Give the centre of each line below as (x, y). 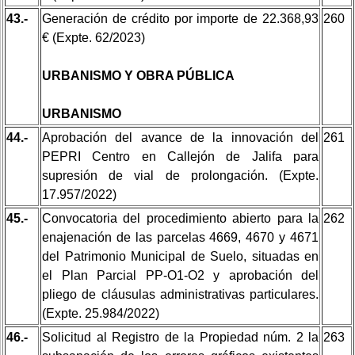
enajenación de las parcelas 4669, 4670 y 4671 (180, 237)
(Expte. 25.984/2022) (101, 313)
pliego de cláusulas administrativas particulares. (180, 294)
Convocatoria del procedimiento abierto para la (180, 218)
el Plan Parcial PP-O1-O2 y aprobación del (180, 275)
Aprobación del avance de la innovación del (180, 137)
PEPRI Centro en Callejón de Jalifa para (180, 156)
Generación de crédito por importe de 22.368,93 (180, 18)
